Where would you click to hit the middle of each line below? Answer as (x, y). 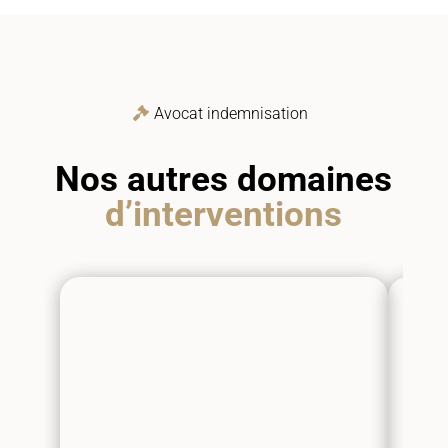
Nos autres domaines (224, 179)
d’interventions (224, 214)
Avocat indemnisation (230, 113)
